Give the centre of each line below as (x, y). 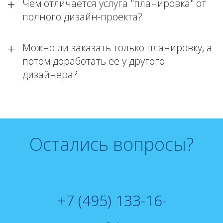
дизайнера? (50, 74)
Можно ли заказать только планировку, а (117, 48)
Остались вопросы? (111, 144)
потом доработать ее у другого (94, 61)
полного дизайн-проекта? (82, 17)
